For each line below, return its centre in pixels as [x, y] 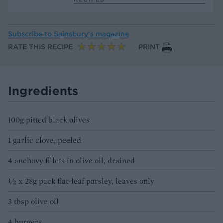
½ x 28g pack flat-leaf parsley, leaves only [81, 181]
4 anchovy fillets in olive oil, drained [71, 161]
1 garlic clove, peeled [45, 140]
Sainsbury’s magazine [91, 34]
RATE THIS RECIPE [40, 47]
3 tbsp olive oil [33, 202]
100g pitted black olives [49, 120]
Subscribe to [31, 34]
